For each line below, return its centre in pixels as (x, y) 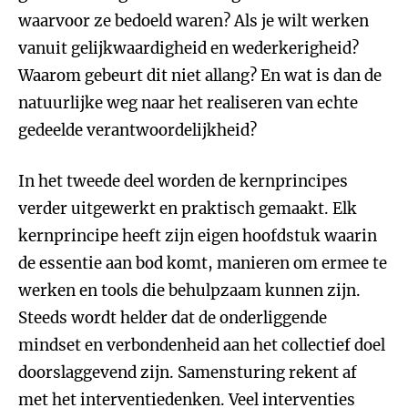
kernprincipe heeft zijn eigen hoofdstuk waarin (198, 236)
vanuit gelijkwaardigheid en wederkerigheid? (189, 48)
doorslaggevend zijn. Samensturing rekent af (188, 372)
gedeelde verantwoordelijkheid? (138, 130)
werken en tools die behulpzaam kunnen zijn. (189, 291)
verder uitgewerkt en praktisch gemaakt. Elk (188, 209)
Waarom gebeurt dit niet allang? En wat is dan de (200, 76)
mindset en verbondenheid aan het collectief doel (202, 345)
